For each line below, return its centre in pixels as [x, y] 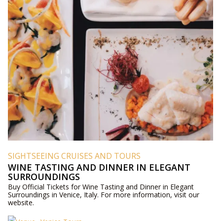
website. [21, 202]
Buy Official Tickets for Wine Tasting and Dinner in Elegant [101, 186]
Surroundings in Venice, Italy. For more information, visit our [103, 194]
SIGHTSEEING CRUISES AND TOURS [74, 156]
